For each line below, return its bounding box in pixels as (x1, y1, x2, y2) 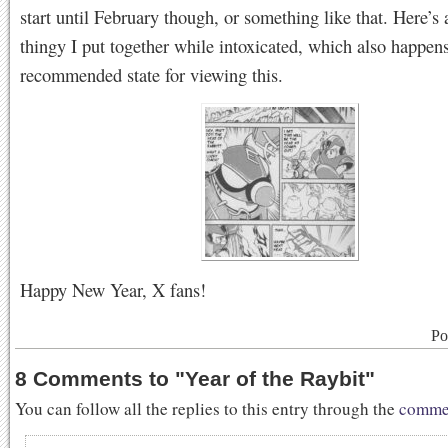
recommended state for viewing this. (20, 62, 283, 87)
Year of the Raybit (185, 367, 365, 390)
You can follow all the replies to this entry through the (15, 397, 399, 420)
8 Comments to (15, 367, 175, 390)
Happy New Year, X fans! (20, 277, 206, 302)
